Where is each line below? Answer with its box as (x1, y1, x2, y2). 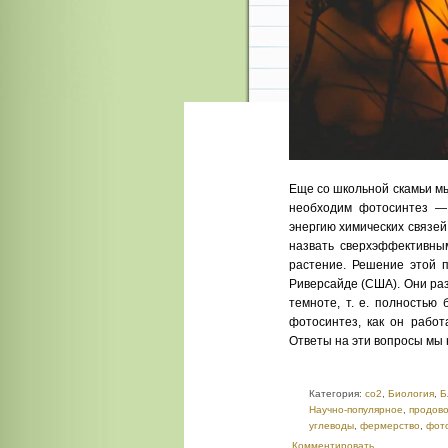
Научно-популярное (309, 404, 403, 415)
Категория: (309, 388, 365, 399)
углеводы (309, 420, 354, 431)
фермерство (360, 420, 420, 431)
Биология (388, 388, 434, 399)
